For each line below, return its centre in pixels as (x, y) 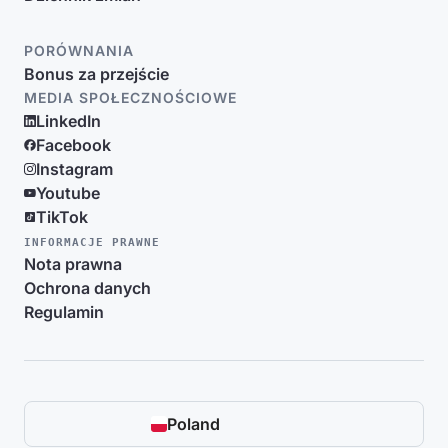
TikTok (62, 217)
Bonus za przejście (96, 74)
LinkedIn (68, 121)
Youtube (68, 193)
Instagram (74, 169)
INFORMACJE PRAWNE (92, 242)
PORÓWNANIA (79, 50)
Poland (194, 424)
